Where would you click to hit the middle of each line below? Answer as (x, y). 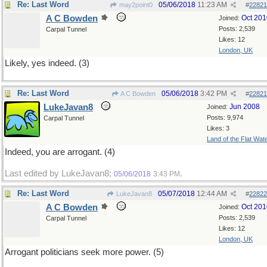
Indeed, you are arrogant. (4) (60, 152)
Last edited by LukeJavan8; (59, 173)
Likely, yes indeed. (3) (47, 63)
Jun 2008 (245, 107)
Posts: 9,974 (225, 117)
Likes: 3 (218, 128)
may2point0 (135, 5)
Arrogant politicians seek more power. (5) (84, 252)
